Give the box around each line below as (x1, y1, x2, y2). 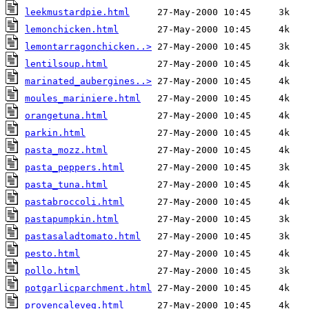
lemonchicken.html (25, 24, 119, 35)
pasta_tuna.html (25, 179, 108, 190)
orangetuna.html (25, 110, 108, 121)
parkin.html (25, 128, 86, 139)
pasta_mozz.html (25, 145, 108, 156)
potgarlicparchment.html (25, 283, 152, 294)
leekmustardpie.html (25, 7, 130, 18)
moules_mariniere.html (25, 93, 141, 104)
